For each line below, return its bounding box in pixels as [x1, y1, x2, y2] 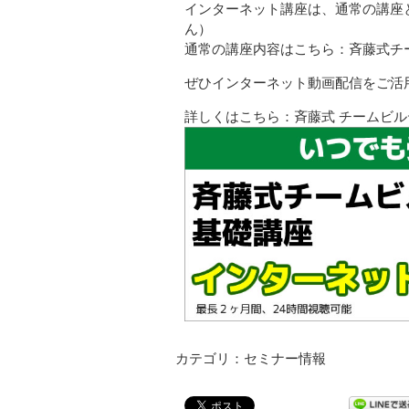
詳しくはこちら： [184, 109, 294, 125]
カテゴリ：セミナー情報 [175, 351, 326, 367]
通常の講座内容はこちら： [184, 41, 349, 58]
